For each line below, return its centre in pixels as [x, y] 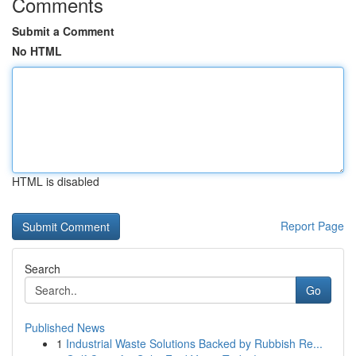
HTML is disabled [56, 181]
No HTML [37, 51]
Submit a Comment [63, 31]
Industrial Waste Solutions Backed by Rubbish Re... [194, 343]
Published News [65, 327]
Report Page [312, 226]
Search [43, 269]
